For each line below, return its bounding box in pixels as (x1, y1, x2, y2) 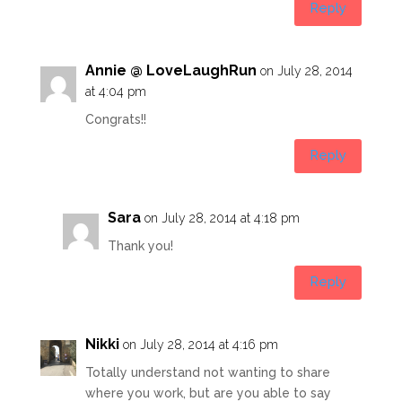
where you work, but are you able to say (84, 385, 331, 400)
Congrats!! (84, 111, 146, 127)
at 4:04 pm (84, 83, 146, 99)
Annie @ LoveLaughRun (84, 61, 257, 79)
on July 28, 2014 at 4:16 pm (122, 336, 278, 352)
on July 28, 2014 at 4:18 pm (144, 210, 300, 225)
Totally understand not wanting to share (84, 364, 330, 380)
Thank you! (107, 238, 173, 253)
